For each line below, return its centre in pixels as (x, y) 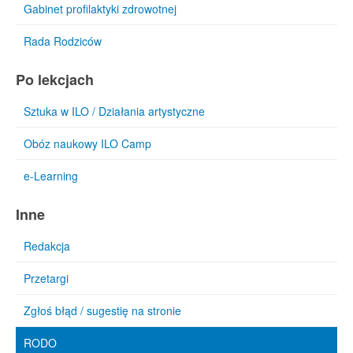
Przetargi (46, 278)
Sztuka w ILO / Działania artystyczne (114, 111)
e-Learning (51, 176)
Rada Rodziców (63, 41)
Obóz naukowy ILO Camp (87, 143)
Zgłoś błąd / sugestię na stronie (102, 310)
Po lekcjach (55, 80)
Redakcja (47, 246)
